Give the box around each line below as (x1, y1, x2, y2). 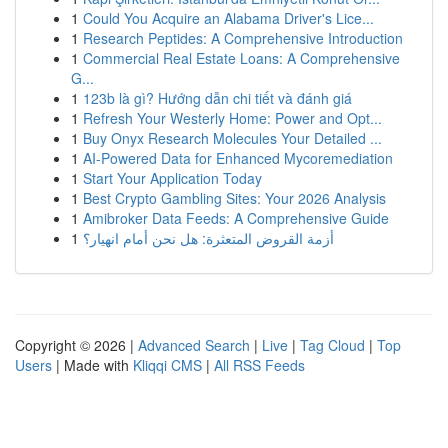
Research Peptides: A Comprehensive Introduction (83, 28, 403, 48)
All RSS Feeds (214, 355, 305, 375)
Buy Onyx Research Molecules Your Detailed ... (83, 128, 382, 148)
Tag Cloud (300, 335, 365, 355)
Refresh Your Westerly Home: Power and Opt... (83, 108, 382, 128)
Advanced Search (138, 335, 250, 355)
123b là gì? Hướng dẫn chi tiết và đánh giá (83, 88, 352, 108)
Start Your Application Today (83, 168, 262, 188)
